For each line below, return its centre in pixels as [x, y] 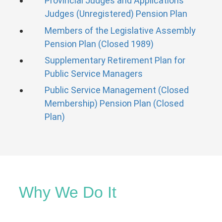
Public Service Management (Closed [116, 90]
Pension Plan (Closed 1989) [99, 44]
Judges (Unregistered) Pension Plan [116, 14]
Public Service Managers [93, 74]
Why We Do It [68, 193]
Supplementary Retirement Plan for [115, 60]
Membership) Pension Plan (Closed [114, 104]
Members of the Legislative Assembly [120, 30]
